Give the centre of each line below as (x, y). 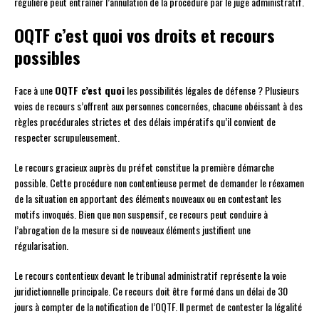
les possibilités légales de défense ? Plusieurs (212, 90)
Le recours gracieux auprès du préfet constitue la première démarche (144, 167)
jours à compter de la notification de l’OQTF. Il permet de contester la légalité (158, 307)
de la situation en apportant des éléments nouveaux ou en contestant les (148, 199)
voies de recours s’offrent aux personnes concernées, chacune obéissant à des (158, 106)
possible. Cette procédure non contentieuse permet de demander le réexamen (159, 183)
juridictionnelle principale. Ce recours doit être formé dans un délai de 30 (151, 291)
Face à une (35, 90)
